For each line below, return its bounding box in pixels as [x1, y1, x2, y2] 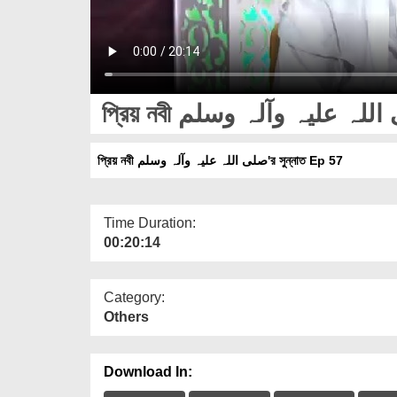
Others [104, 308, 149, 324]
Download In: [104, 363, 192, 379]
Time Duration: [104, 214, 196, 230]
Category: [104, 289, 165, 305]
